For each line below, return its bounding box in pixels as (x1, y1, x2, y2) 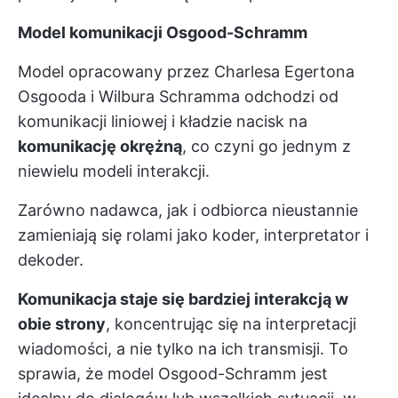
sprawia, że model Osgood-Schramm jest (18, 364, 328, 383)
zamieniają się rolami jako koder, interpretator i (18, 226, 369, 244)
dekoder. (18, 251, 84, 269)
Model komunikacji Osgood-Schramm (18, 23, 307, 42)
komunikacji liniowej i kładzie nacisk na (18, 112, 307, 131)
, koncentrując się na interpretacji (106, 314, 356, 333)
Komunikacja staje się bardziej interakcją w (18, 290, 348, 308)
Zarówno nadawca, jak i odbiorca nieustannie (18, 201, 358, 219)
